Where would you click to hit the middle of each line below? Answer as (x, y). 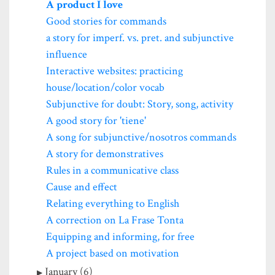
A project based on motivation (113, 253)
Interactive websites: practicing (114, 71)
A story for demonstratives (105, 153)
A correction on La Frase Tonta (115, 220)
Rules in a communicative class (112, 170)
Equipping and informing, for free (120, 236)
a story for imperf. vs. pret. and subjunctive (140, 37)
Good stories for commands (106, 21)
